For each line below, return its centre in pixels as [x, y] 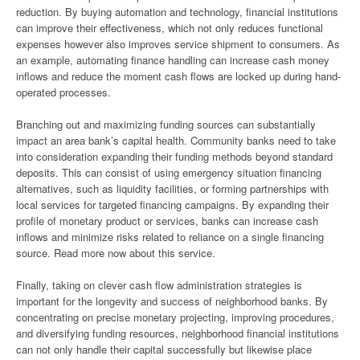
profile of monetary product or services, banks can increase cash [167, 221]
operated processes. [63, 92]
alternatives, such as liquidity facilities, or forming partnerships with [172, 188]
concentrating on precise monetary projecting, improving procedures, [175, 317]
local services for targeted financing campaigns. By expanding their [172, 205]
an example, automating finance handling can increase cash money [173, 60]
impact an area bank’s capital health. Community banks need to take [176, 140]
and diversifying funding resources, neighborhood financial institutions [178, 333]
